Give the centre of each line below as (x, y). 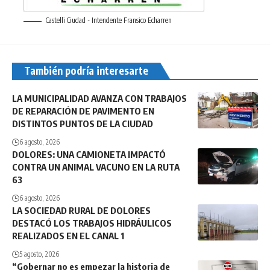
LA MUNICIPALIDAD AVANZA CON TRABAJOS (99, 99)
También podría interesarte (86, 71)
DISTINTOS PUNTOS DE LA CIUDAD (83, 124)
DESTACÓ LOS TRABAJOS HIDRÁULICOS (92, 223)
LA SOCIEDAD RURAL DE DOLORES (81, 211)
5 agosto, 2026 (39, 254)
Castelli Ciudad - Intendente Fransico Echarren (109, 20)
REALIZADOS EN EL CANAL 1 (68, 236)
